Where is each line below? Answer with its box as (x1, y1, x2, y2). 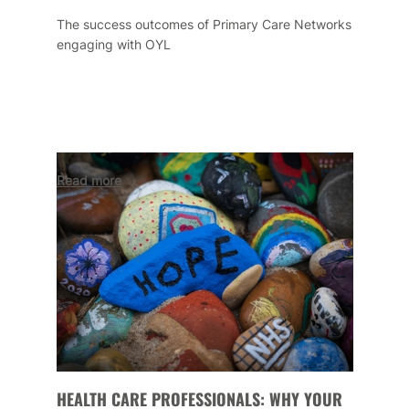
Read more (56, 172, 121, 188)
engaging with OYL (56, 36, 171, 52)
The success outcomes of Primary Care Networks (56, 16, 351, 32)
